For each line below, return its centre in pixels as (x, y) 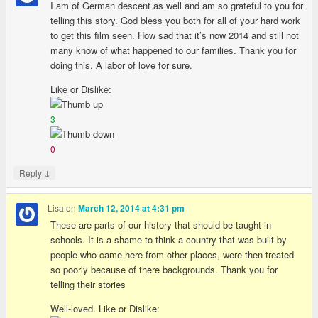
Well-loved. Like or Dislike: (105, 308)
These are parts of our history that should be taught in (161, 224)
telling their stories (88, 284)
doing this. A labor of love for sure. (122, 65)
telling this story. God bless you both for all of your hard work (176, 21)
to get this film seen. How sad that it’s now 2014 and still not (175, 35)
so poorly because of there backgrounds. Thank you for (164, 269)
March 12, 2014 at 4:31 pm (132, 209)
